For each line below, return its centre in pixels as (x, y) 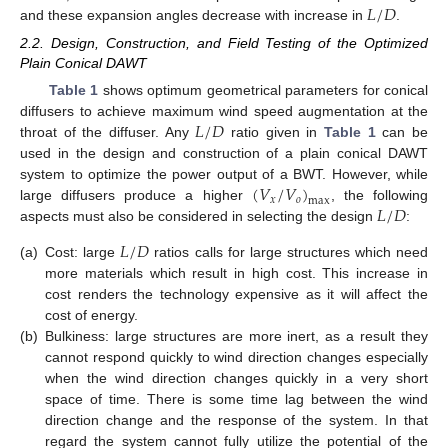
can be (402, 132)
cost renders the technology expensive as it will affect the (236, 293)
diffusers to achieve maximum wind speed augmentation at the (224, 111)
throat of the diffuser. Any (108, 132)
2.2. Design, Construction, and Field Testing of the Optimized (224, 43)
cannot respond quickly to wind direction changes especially (236, 356)
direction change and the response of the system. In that (236, 419)
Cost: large (83, 251)
